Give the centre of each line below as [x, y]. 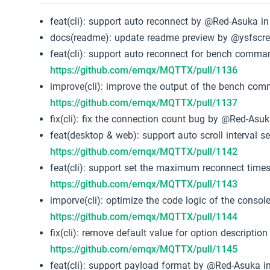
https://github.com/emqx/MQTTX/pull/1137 [144, 103]
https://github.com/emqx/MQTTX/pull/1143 [144, 184]
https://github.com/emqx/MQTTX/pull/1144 [144, 217]
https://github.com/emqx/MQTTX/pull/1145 [144, 250]
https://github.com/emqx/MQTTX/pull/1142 [144, 152]
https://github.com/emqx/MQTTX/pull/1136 [144, 71]
